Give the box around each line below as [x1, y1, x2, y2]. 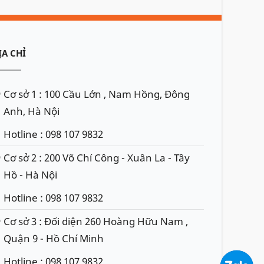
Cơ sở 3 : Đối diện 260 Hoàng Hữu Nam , [4, 214, 188, 229]
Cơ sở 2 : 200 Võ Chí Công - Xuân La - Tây [4, 151, 190, 165]
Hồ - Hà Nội [4, 168, 57, 182]
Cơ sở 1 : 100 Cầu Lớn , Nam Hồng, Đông [4, 87, 190, 101]
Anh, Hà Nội [4, 104, 60, 118]
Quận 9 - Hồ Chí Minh [4, 232, 104, 246]
